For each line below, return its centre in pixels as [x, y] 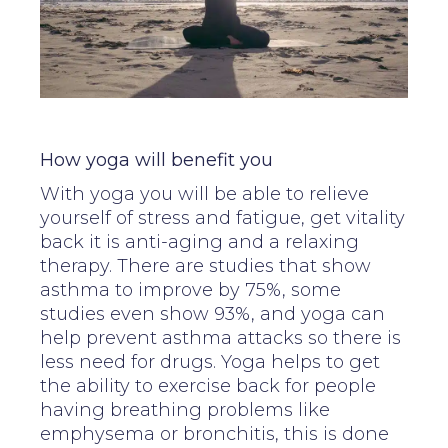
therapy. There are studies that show [205, 265]
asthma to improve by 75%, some [190, 289]
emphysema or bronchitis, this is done [214, 433]
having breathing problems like [185, 409]
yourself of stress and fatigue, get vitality [222, 217]
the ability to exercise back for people [208, 385]
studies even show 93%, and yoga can [212, 313]
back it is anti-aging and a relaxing [199, 241]
